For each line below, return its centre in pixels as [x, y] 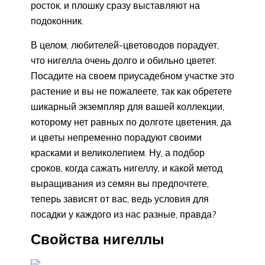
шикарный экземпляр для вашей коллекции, [127, 107]
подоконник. [57, 21]
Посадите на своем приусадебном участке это [132, 76]
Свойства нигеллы [98, 239]
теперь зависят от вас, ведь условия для [120, 199]
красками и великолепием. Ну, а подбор [118, 153]
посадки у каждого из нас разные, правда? [124, 214]
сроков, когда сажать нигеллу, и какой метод [127, 168]
